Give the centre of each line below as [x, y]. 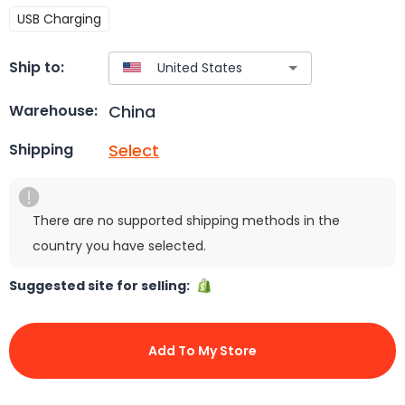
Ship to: [37, 68]
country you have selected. [119, 245]
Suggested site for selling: [102, 285]
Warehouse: [53, 111]
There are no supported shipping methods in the [186, 220]
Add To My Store [202, 350]
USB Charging [59, 19]
